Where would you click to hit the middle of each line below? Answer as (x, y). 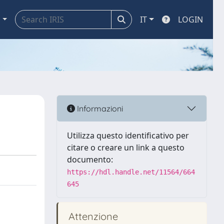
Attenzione (92, 216)
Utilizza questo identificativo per (128, 135)
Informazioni (99, 108)
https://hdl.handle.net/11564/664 (131, 172)
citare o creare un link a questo (126, 147)
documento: (90, 159)
